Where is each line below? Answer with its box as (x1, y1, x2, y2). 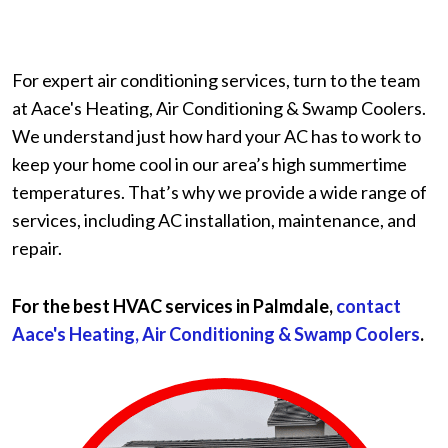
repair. (12, 237, 62, 259)
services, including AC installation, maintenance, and (12, 209, 416, 231)
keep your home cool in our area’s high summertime (12, 153, 407, 175)
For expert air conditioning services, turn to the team (12, 69, 420, 91)
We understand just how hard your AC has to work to (12, 125, 421, 147)
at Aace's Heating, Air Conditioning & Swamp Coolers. (12, 97, 426, 119)
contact (336, 295, 401, 317)
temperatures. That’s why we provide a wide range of (12, 181, 427, 203)
